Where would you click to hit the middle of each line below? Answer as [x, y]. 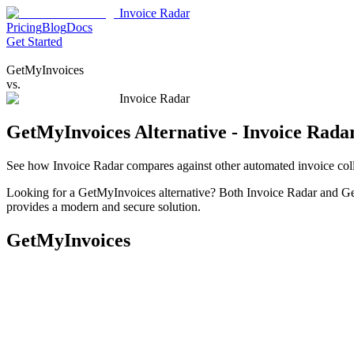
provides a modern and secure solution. [104, 206]
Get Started [34, 41]
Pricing [24, 27]
